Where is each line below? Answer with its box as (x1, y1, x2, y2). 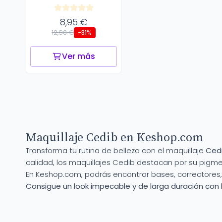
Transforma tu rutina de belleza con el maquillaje (26, 145, 206, 156)
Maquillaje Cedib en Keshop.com (26, 130, 203, 146)
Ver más (62, 51, 96, 62)
